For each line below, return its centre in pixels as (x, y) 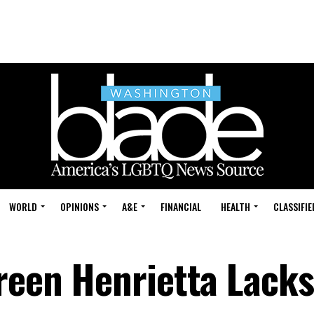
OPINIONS (80, 206)
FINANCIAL (181, 206)
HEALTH (235, 206)
